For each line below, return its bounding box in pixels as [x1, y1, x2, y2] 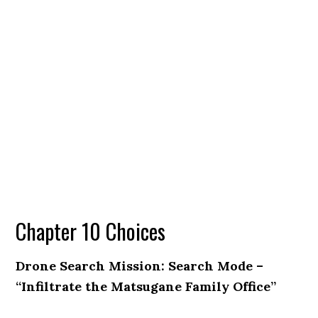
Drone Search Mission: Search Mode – [16, 258, 264, 274]
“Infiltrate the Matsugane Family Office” [16, 278, 277, 295]
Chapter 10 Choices [16, 215, 166, 247]
